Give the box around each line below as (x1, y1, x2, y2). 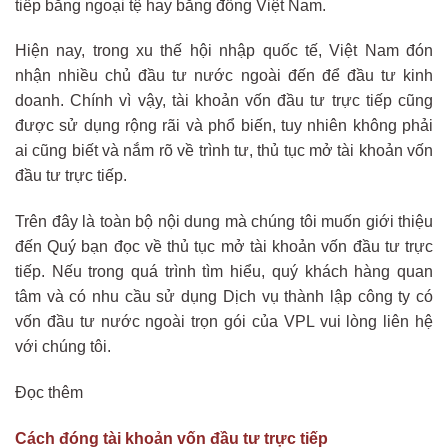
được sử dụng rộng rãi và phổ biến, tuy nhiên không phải (15, 117, 433, 135)
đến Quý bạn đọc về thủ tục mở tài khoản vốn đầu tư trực (15, 238, 433, 256)
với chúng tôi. (15, 338, 111, 356)
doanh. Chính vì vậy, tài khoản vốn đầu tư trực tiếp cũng (15, 92, 433, 110)
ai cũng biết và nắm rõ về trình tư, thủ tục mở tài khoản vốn (15, 142, 433, 160)
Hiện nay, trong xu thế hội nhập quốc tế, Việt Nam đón (15, 42, 433, 60)
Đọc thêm (15, 383, 83, 401)
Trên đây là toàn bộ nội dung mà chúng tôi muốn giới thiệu (15, 213, 433, 231)
